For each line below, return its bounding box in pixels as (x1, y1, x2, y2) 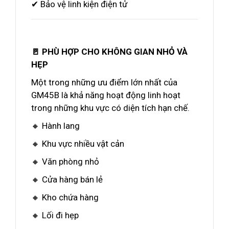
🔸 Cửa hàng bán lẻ (31, 174, 103, 185)
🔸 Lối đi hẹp (31, 210, 79, 220)
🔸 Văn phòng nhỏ (31, 156, 99, 167)
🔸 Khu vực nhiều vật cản (31, 139, 124, 149)
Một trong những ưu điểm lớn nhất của (31, 77, 177, 87)
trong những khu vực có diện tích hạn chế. (31, 103, 190, 113)
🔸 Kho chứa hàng (31, 192, 99, 202)
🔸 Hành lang (31, 121, 80, 131)
